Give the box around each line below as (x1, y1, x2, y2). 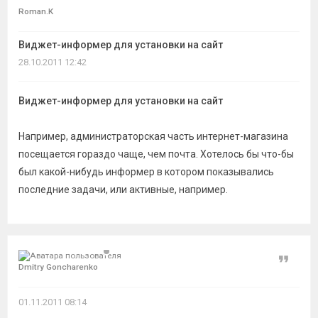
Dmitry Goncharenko (18, 262, 98, 272)
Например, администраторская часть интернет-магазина (18, 131, 288, 142)
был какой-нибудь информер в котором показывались (18, 166, 274, 177)
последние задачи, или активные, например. (18, 184, 228, 195)
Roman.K (18, 6, 53, 16)
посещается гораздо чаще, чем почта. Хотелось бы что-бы (18, 148, 294, 160)
